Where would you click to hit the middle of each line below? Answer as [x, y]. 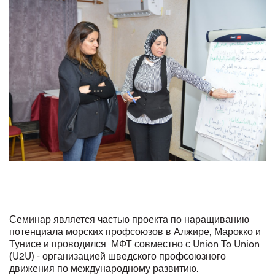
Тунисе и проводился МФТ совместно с [101, 244]
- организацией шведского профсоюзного [130, 256]
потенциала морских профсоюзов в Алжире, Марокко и [135, 231]
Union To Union [226, 244]
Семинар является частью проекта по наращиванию [129, 219]
